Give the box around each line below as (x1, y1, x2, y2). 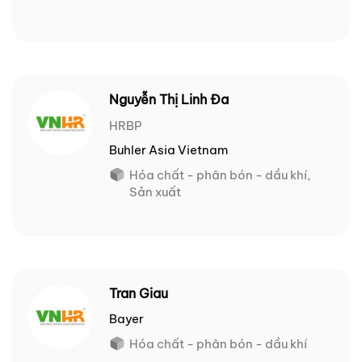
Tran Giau (109, 285, 168, 302)
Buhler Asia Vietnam (109, 142, 228, 158)
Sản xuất (129, 184, 181, 200)
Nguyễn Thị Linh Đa (109, 91, 229, 108)
